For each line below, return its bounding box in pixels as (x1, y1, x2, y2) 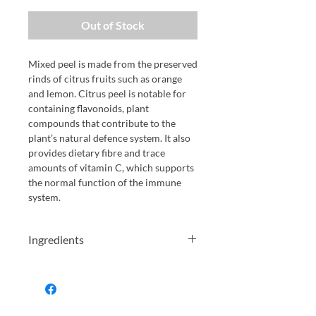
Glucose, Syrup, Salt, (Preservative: (28, 274, 178, 287)
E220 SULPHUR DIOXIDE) (28, 289, 143, 302)
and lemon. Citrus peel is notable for (28, 87, 186, 100)
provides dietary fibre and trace (28, 147, 165, 159)
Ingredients (28, 233, 84, 247)
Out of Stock (81, 18, 145, 32)
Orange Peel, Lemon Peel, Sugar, (28, 260, 167, 272)
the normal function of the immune (28, 176, 181, 189)
